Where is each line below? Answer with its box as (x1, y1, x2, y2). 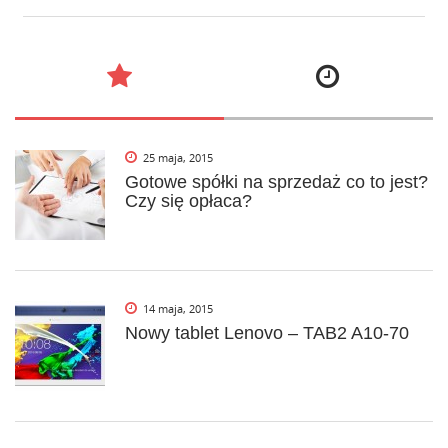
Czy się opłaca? (125, 191, 252, 212)
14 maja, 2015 (143, 301, 213, 317)
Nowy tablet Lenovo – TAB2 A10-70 (125, 323, 409, 344)
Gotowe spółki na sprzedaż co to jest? (125, 172, 428, 193)
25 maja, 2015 (143, 150, 213, 166)
